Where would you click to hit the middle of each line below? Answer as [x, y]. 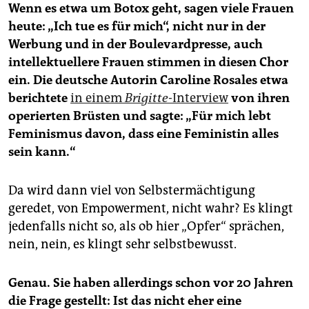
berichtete [38, 98]
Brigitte [147, 98]
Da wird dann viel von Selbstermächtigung [132, 191]
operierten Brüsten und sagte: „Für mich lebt [140, 116]
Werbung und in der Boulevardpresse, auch [136, 44]
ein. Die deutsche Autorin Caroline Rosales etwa [148, 80]
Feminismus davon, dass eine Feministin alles [143, 134]
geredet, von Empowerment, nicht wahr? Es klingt [151, 209]
